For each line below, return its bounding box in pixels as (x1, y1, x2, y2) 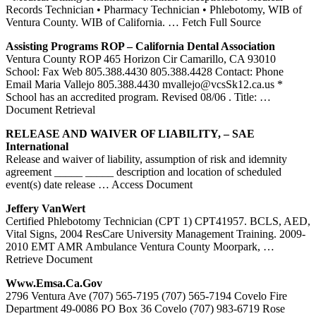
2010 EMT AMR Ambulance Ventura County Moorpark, (6, 240, 263, 253)
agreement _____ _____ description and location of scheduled (6, 165, 281, 178)
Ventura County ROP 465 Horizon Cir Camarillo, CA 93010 (6, 52, 276, 65)
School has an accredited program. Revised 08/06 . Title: (6, 90, 260, 103)
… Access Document (98, 178, 193, 190)
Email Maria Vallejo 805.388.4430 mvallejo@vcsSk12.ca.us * (6, 78, 283, 90)
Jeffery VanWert (6, 202, 85, 214)
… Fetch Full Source (168, 16, 261, 28)
